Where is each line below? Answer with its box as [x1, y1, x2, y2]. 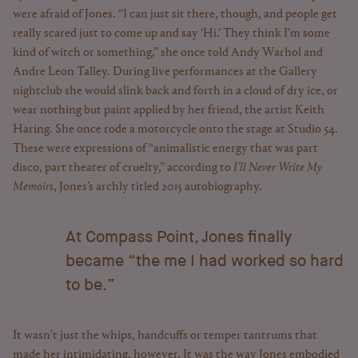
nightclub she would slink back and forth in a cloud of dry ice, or [13, 85, 338, 97]
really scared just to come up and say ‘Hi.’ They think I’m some [13, 27, 330, 40]
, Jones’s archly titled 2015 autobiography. [54, 181, 262, 193]
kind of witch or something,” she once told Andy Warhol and [13, 46, 323, 59]
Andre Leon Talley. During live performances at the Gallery [13, 66, 317, 78]
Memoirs [13, 181, 54, 193]
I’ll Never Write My [233, 161, 322, 174]
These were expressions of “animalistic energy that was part [13, 142, 318, 155]
